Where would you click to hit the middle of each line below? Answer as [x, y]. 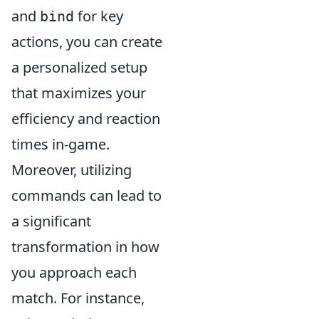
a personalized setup [79, 67]
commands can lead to [87, 195]
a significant [51, 221]
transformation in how [85, 246]
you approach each [74, 272]
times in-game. [61, 144]
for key [99, 16]
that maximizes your [79, 93]
